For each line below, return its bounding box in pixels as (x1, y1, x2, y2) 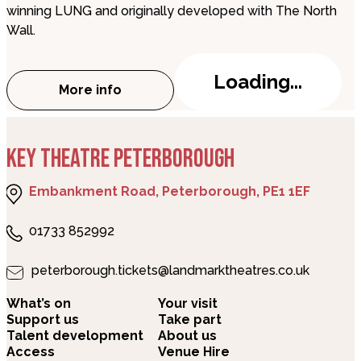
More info (59, 82, 122, 98)
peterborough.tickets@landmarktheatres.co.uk (31, 263, 309, 279)
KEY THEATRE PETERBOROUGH (6, 143, 234, 176)
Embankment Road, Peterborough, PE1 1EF (29, 184, 310, 200)
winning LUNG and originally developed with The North (6, 3, 337, 19)
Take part (158, 312, 222, 328)
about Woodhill (89, 90, 190, 106)
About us (158, 328, 217, 344)
